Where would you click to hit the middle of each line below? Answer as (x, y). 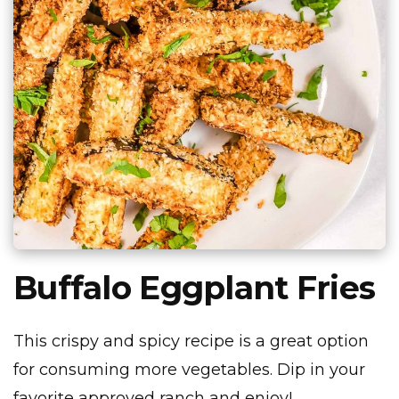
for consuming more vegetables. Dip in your (189, 370)
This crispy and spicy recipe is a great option (191, 342)
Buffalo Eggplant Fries (195, 288)
